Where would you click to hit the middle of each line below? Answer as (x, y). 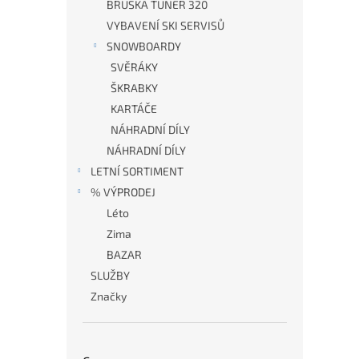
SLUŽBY (110, 275)
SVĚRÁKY (134, 67)
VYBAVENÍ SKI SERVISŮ (165, 25)
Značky (109, 296)
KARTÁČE (134, 109)
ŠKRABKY (134, 88)
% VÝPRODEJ (123, 192)
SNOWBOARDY (144, 46)
